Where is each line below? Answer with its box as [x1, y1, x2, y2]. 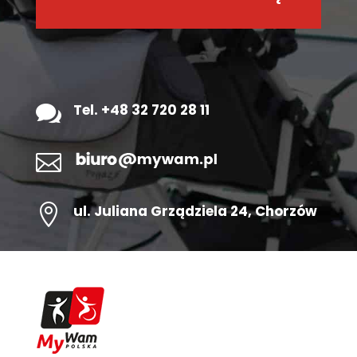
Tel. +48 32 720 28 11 [73, 100, 210, 120]
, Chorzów [247, 202, 317, 222]
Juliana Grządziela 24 [93, 202, 248, 222]
